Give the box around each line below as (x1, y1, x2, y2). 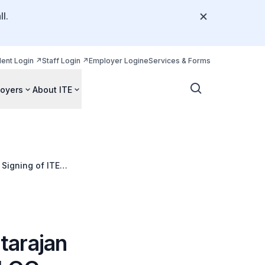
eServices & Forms (144, 56, 211, 65)
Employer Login (89, 56, 144, 65)
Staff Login (42, 56, 80, 65)
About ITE (33, 84, 72, 95)
